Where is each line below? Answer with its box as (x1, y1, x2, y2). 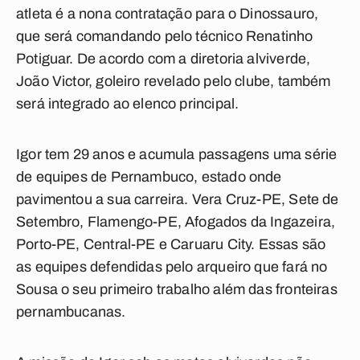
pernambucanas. (16, 304, 126, 320)
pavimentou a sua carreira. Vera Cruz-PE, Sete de (16, 191, 339, 207)
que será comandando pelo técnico (16, 28, 246, 44)
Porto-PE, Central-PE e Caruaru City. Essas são (16, 236, 326, 252)
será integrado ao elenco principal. (16, 96, 239, 112)
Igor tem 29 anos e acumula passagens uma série (16, 146, 337, 162)
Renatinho (245, 28, 313, 44)
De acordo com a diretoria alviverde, (73, 51, 311, 67)
